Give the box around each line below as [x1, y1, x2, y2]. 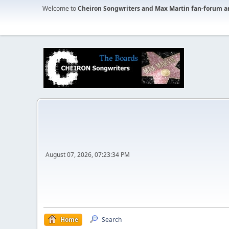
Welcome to [42, 4, 78, 13]
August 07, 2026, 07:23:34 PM [45, 150, 130, 159]
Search [102, 215, 122, 224]
